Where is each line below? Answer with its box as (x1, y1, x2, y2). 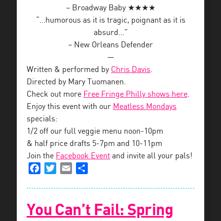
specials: (27, 114, 58, 123)
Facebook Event (56, 151, 110, 160)
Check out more (27, 90, 83, 99)
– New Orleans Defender (68, 40, 153, 49)
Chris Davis (111, 65, 150, 74)
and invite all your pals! (110, 151, 192, 160)
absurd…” (93, 28, 128, 37)
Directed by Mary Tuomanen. (27, 77, 126, 86)
